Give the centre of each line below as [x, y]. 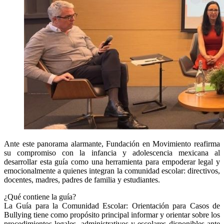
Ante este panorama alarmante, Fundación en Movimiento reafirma [112, 143]
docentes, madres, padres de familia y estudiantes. [82, 179]
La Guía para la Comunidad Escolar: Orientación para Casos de [112, 205]
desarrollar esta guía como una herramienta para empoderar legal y [112, 161]
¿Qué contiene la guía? [40, 196]
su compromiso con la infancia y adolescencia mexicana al [112, 152]
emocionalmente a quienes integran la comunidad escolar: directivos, [112, 170]
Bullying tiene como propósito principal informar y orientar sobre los [112, 214]
